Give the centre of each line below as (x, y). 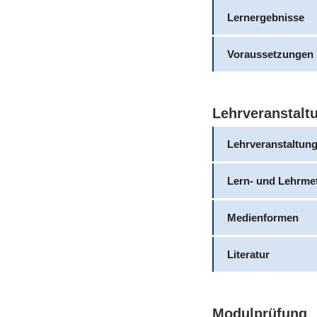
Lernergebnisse (265, 17)
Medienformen (263, 218)
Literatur (248, 254)
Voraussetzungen (270, 54)
